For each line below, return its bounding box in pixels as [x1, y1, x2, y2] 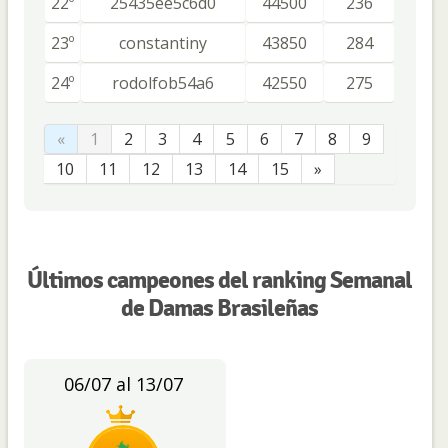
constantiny [119, 32, 207, 54]
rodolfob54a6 [112, 72, 214, 94]
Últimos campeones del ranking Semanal [27, 265, 413, 295]
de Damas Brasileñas [121, 293, 319, 323]
